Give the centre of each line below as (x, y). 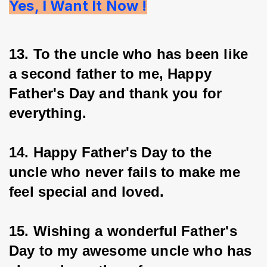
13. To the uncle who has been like (131, 54)
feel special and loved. (87, 191)
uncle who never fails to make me (127, 172)
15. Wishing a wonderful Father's (125, 231)
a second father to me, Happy (113, 73)
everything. (48, 113)
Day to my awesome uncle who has (133, 250)
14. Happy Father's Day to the (113, 152)
